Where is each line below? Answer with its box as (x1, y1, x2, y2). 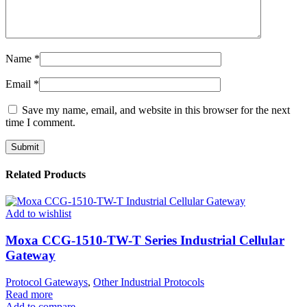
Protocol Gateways (5, 275, 88, 288)
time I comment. (5, 116, 75, 128)
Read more (5, 288, 53, 300)
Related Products (5, 169, 86, 181)
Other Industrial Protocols (93, 275, 204, 288)
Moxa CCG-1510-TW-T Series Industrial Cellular (5, 233, 284, 248)
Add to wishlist (5, 208, 71, 220)
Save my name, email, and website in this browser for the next (22, 103, 290, 116)
